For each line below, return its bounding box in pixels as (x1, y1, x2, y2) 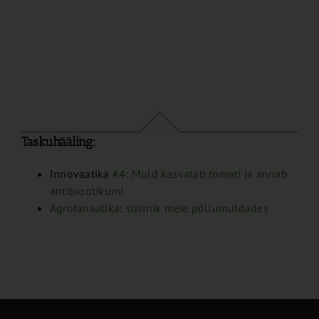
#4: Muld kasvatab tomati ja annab (112, 167, 288, 182)
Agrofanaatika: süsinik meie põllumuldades (49, 201, 268, 216)
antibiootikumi (49, 184, 124, 199)
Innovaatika (49, 167, 113, 182)
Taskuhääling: (21, 133, 96, 150)
